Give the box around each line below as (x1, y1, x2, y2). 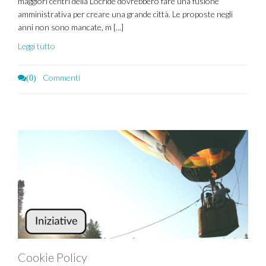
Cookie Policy (18, 249, 87, 264)
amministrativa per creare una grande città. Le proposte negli (18, 8, 233, 19)
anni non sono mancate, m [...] (18, 21, 123, 32)
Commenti (41, 72, 80, 83)
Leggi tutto (18, 40, 55, 51)
